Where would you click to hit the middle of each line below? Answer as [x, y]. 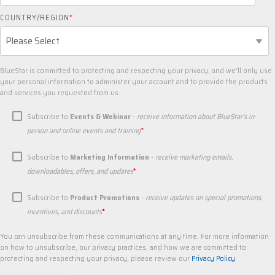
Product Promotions [106, 198]
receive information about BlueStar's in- [197, 117]
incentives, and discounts [64, 212]
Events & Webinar [100, 117]
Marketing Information [110, 157]
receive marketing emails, [194, 157]
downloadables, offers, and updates [80, 171]
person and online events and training [84, 131]
